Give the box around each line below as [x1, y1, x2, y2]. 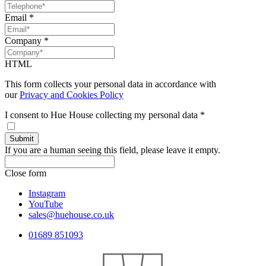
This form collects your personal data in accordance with [5, 79, 216, 90]
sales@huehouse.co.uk [28, 210, 114, 220]
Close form [5, 168, 46, 179]
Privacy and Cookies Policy [20, 90, 123, 100]
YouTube [28, 199, 63, 210]
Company [5, 36, 44, 46]
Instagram [28, 188, 65, 199]
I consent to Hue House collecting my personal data [5, 110, 200, 121]
